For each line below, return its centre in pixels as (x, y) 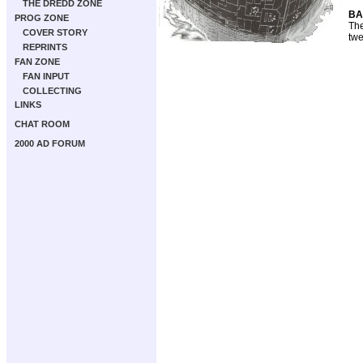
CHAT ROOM (42, 124)
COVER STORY (55, 32)
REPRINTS (45, 47)
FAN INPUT (46, 76)
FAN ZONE (37, 62)
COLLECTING (52, 91)
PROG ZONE (42, 18)
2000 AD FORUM (50, 143)
